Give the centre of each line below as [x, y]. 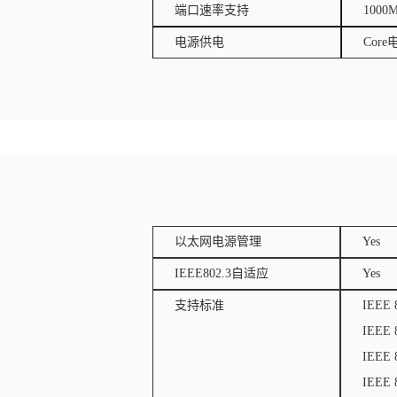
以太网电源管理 [218, 241]
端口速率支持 [212, 10]
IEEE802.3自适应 [222, 273]
